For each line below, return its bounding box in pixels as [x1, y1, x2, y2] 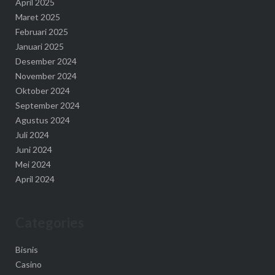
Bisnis [15, 244, 38, 255]
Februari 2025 [15, 26, 68, 37]
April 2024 [15, 173, 55, 184]
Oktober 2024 [15, 85, 70, 96]
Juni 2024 [15, 144, 52, 155]
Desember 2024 [15, 55, 77, 66]
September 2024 [15, 99, 80, 110]
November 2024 [15, 70, 77, 81]
